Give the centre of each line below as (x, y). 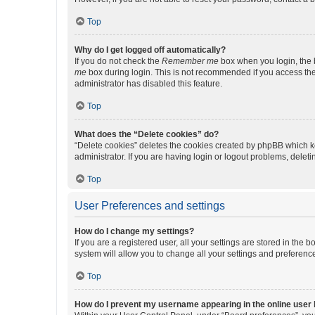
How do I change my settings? (134, 231)
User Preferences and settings (150, 206)
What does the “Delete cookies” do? (147, 134)
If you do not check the (118, 61)
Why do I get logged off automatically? (150, 50)
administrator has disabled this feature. (148, 84)
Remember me (190, 61)
